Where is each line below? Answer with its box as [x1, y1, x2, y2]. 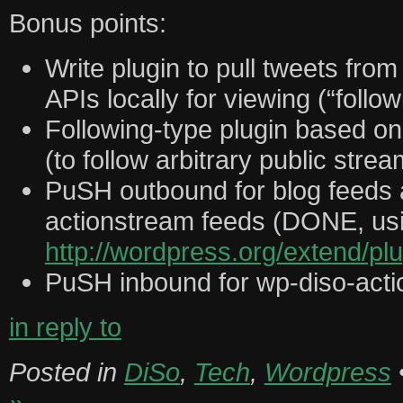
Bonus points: [8, 8, 166, 39]
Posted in [8, 357, 124, 388]
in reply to [8, 312, 121, 343]
